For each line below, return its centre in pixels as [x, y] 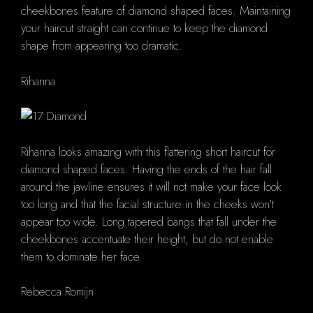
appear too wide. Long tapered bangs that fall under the [149, 221]
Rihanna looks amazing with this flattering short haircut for [148, 151]
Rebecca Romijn [57, 292]
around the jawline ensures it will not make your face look [151, 186]
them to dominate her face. [82, 256]
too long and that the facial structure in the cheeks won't [147, 204]
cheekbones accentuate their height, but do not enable [147, 239]
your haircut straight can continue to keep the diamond [144, 28]
